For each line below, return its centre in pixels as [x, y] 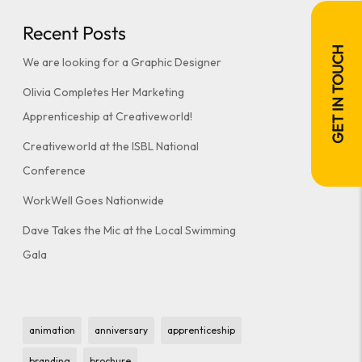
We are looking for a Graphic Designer [122, 62]
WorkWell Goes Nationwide [94, 200]
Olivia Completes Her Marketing [104, 92]
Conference [55, 170]
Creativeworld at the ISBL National [111, 146]
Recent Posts [75, 32]
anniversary [122, 330]
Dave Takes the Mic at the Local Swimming [130, 230]
